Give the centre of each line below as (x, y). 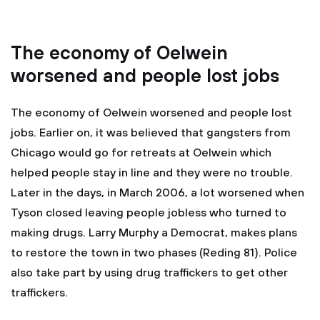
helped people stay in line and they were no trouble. (152, 173)
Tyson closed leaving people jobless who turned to (149, 213)
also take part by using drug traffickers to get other (149, 273)
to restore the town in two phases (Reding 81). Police (154, 253)
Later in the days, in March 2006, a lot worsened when (157, 193)
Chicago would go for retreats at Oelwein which (141, 153)
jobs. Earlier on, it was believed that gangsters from (151, 133)
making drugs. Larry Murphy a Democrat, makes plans (154, 233)
